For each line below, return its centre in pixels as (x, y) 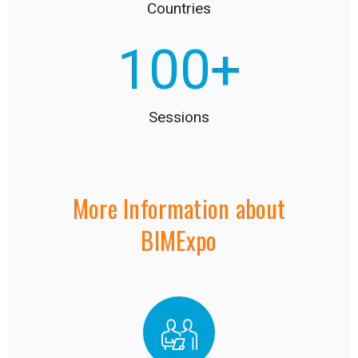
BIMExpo (179, 240)
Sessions (179, 117)
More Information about (179, 208)
